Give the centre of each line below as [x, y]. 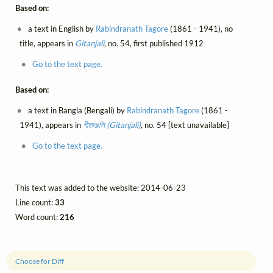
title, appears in [47, 43]
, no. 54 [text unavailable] [185, 125]
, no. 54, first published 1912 [154, 43]
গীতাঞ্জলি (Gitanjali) [112, 125]
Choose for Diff [40, 261]
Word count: [37, 217]
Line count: [35, 202]
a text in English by [61, 28]
